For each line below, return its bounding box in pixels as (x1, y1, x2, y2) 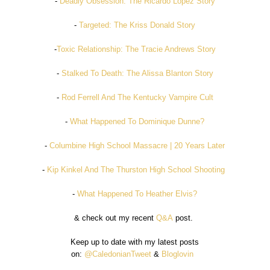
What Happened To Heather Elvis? (77, 189, 198, 198)
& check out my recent (74, 213, 157, 222)
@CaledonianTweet (84, 249, 152, 259)
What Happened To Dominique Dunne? (70, 116, 205, 126)
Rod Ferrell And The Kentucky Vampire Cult (61, 92, 213, 102)
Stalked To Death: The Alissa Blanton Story (61, 68, 213, 78)
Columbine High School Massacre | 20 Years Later (49, 140, 225, 150)
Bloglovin (162, 249, 196, 259)
